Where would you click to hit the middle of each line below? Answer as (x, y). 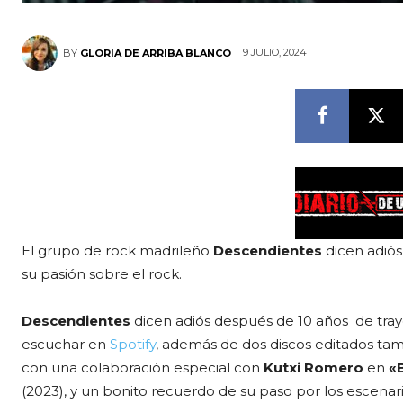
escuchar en (66, 344)
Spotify (133, 344)
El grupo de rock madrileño (117, 250)
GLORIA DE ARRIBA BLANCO (156, 53)
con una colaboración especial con (143, 367)
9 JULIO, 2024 (275, 53)
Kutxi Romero (313, 367)
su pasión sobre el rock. (102, 273)
